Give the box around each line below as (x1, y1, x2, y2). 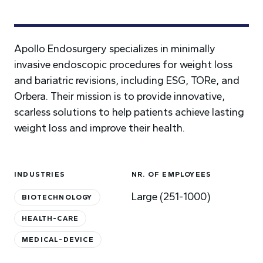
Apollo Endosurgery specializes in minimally (14, 42, 215, 55)
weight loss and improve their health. (14, 122, 185, 134)
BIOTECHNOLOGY (22, 193, 93, 201)
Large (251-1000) (131, 190, 211, 203)
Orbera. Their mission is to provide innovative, (14, 90, 225, 103)
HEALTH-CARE (22, 214, 79, 222)
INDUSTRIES (14, 170, 65, 178)
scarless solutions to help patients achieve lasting (14, 106, 244, 119)
